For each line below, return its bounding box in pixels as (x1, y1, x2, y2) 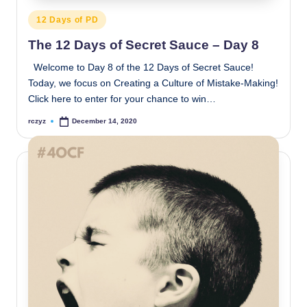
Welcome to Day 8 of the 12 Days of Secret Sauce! (28, 62, 254, 73)
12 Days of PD (36, 15, 99, 25)
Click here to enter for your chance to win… (28, 94, 216, 105)
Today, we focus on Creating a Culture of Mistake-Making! (28, 78, 278, 89)
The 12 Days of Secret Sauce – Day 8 (28, 38, 259, 53)
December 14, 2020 (72, 117, 138, 125)
